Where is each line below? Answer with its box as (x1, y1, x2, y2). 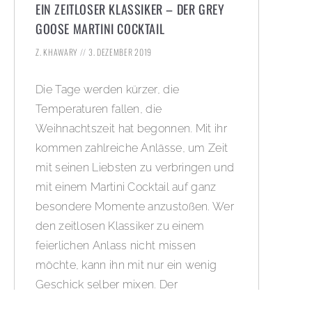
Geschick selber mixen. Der (36, 277, 178, 291)
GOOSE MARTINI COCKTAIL (36, 19, 165, 38)
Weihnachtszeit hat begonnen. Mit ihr (36, 121, 227, 135)
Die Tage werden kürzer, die (36, 82, 180, 96)
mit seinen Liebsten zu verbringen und (36, 160, 235, 174)
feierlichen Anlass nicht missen (36, 238, 196, 252)
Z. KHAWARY (36, 45, 80, 58)
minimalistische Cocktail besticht (36, 297, 205, 311)
